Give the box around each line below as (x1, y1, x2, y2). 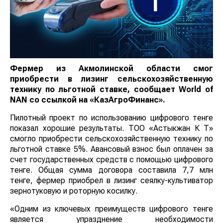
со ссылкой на (29, 95, 90, 105)
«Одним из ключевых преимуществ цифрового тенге (10, 204, 213, 214)
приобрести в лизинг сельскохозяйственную (10, 74, 213, 84)
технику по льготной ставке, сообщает (10, 85, 179, 95)
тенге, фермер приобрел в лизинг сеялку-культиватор (10, 176, 213, 186)
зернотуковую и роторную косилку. (10, 186, 137, 196)
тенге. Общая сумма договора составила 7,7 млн (10, 165, 213, 175)
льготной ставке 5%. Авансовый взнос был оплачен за (10, 144, 213, 154)
